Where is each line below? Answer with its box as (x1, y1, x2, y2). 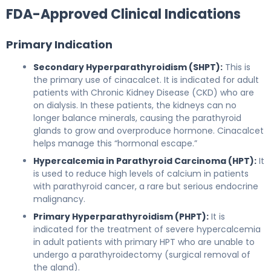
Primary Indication (6, 36, 113, 52)
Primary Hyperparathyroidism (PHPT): (33, 210, 209, 223)
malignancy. (33, 192, 85, 205)
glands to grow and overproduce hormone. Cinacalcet (33, 124, 264, 137)
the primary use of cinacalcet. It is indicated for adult (33, 73, 259, 86)
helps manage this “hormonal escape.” (33, 137, 197, 149)
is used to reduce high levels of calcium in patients (33, 167, 249, 180)
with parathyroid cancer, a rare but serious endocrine (33, 180, 258, 192)
